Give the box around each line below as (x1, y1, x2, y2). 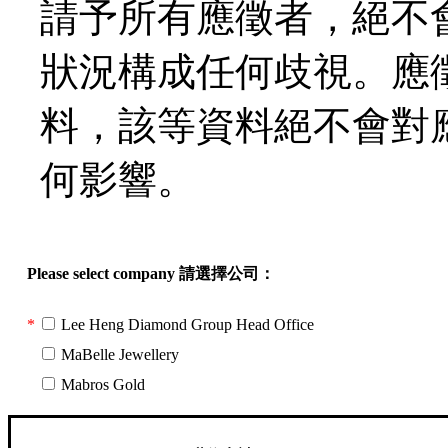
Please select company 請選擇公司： (27, 264, 275, 282)
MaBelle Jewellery (61, 345, 180, 363)
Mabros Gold (61, 375, 146, 393)
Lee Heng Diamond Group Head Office (61, 315, 315, 333)
